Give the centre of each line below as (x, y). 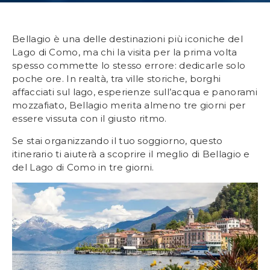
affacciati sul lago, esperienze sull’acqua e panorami (135, 92)
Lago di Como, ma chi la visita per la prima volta (125, 52)
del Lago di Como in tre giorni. (83, 167)
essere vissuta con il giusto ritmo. (89, 119)
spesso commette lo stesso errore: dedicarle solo (129, 66)
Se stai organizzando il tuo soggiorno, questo (118, 140)
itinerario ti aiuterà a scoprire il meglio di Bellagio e (131, 154)
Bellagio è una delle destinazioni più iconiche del (127, 39)
